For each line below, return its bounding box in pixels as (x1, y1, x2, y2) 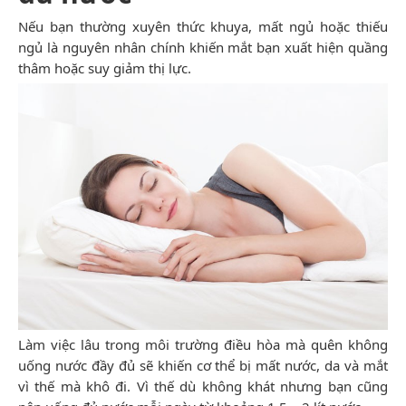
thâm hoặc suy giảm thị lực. (18, 58, 191, 77)
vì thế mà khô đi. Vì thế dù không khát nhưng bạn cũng (18, 376, 388, 395)
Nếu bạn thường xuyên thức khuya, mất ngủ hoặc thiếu (18, 16, 388, 35)
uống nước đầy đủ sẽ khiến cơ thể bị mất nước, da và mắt (18, 355, 388, 374)
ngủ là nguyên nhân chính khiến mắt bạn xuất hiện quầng (18, 37, 388, 56)
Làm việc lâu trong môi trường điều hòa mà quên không (18, 334, 388, 353)
